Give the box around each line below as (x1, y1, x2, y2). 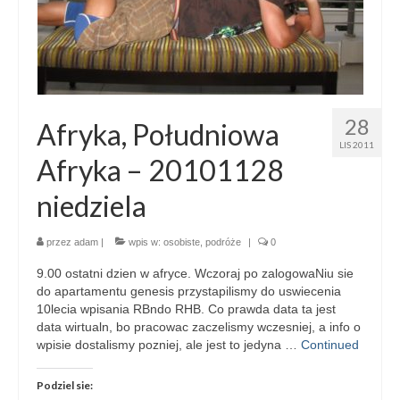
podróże (205, 237, 241, 247)
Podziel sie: (37, 379, 93, 392)
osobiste (163, 237, 200, 247)
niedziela (37, 188, 146, 223)
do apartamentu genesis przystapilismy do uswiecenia (37, 284, 341, 298)
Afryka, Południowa (37, 117, 279, 152)
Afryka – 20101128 (37, 153, 284, 187)
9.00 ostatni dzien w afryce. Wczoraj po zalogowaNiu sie (37, 266, 354, 280)
